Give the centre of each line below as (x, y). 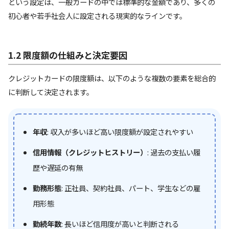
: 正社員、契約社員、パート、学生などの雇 (131, 188)
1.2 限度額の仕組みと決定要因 (68, 55)
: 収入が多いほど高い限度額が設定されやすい (120, 132)
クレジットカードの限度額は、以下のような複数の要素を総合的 (112, 78)
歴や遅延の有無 (58, 168)
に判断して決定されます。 (51, 92)
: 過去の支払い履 (174, 152)
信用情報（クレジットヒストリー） (90, 152)
